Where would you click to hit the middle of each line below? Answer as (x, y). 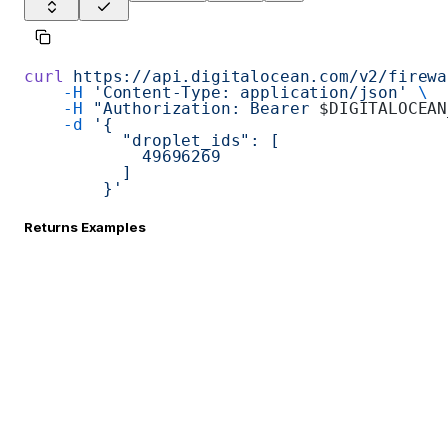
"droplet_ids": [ (152, 140)
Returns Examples (85, 226)
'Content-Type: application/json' (245, 92)
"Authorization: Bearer (201, 108)
